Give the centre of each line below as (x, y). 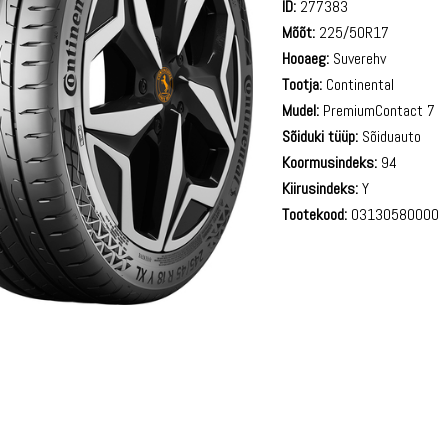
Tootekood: (315, 214)
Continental (358, 84)
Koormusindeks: (330, 162)
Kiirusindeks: (320, 188)
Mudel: (301, 110)
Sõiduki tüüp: (320, 136)
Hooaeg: (306, 58)
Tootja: (302, 84)
